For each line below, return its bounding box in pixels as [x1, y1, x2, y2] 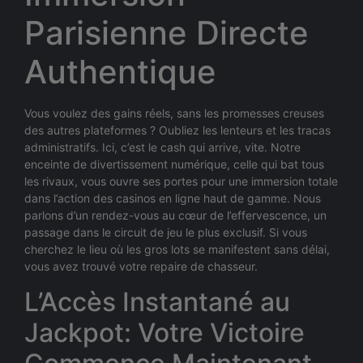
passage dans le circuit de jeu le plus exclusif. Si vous [24, 225, 307, 240]
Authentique [24, 52, 216, 92]
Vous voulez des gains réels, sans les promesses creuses [24, 106, 324, 121]
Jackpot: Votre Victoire [24, 316, 305, 348]
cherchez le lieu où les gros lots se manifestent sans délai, [24, 242, 330, 257]
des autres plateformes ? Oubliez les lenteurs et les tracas [24, 123, 331, 138]
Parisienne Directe [24, 13, 309, 53]
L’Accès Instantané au [24, 285, 290, 318]
